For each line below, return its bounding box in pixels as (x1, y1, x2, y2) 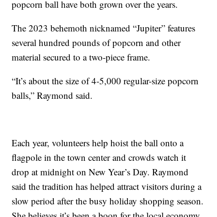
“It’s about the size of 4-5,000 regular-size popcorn (12, 74, 199, 87)
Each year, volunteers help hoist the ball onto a (12, 136, 184, 149)
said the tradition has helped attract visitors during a (12, 180, 202, 192)
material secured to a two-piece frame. (12, 50, 151, 63)
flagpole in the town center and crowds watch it (12, 151, 186, 163)
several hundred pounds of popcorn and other (12, 36, 181, 48)
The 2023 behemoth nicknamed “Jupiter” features (12, 21, 196, 34)
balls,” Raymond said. (12, 89, 93, 101)
